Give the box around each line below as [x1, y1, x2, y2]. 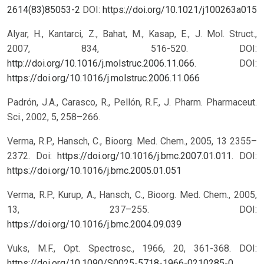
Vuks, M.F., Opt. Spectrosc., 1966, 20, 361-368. [7, 243, 239, 255]
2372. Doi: [7, 150, 58, 162]
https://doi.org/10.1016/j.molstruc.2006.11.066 [7, 72, 200, 84]
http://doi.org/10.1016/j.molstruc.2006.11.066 [7, 58, 194, 70]
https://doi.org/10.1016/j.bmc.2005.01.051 [7, 165, 181, 177]
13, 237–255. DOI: [7, 204, 257, 216]
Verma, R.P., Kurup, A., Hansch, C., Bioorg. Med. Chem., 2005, [7, 189, 257, 201]
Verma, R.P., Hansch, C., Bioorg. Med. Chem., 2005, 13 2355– [7, 136, 257, 147]
